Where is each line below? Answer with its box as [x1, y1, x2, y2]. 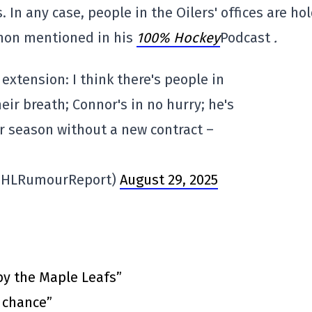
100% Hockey [136, 29, 220, 46]
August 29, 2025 [120, 171, 218, 188]
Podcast [220, 29, 274, 46]
